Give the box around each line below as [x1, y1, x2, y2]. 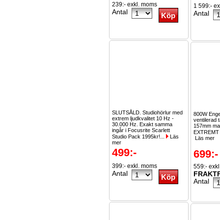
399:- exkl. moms [112, 163, 157, 169]
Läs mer [193, 135, 215, 141]
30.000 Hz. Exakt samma [112, 121, 172, 127]
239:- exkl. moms [112, 1, 157, 8]
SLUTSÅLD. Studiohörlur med [112, 110, 183, 115]
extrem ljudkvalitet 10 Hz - [112, 115, 174, 121]
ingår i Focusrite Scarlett [112, 127, 170, 133]
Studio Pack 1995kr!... [112, 134, 166, 139]
